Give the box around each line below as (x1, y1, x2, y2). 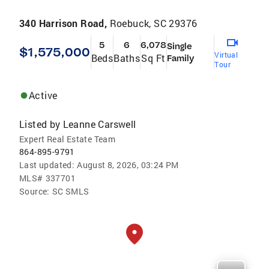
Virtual (214, 50, 238, 60)
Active (29, 89, 58, 102)
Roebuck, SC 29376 (109, 17, 198, 30)
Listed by (19, 118, 61, 131)
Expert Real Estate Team (19, 133, 116, 145)
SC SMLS (52, 186, 89, 198)
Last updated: (19, 159, 75, 171)
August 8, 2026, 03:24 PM (77, 159, 179, 171)
